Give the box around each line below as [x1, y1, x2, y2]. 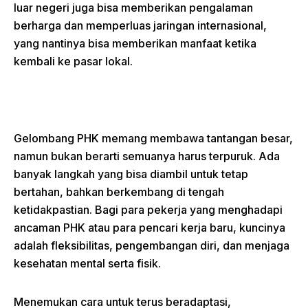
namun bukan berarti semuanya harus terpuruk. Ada [14, 149, 280, 164]
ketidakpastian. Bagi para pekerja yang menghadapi [14, 203, 283, 217]
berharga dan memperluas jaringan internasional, [14, 19, 267, 33]
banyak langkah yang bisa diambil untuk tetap [14, 167, 248, 181]
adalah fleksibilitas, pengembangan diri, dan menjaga [14, 239, 289, 253]
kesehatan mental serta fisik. [14, 256, 161, 271]
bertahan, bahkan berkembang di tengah [14, 185, 224, 199]
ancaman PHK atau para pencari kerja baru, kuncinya [14, 221, 285, 235]
